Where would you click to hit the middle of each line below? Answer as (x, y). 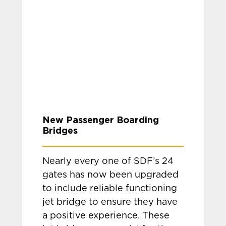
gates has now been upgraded (111, 175)
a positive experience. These (106, 216)
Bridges (60, 130)
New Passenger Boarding (101, 120)
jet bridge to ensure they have (110, 202)
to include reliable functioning (110, 189)
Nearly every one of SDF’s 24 (108, 161)
